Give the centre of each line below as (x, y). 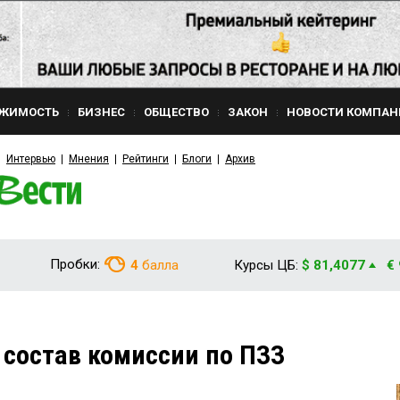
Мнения (89, 159)
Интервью (31, 159)
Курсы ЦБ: (266, 265)
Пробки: (75, 264)
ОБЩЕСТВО (176, 112)
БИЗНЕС (101, 112)
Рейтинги (146, 159)
